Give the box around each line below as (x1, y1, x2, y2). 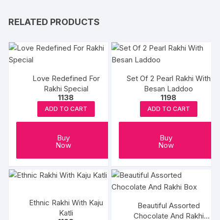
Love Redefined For (32, 73, 100, 83)
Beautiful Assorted (137, 200, 200, 210)
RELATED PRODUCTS (8, 16, 100, 27)
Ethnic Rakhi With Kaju (28, 197, 103, 207)
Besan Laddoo (144, 83, 193, 93)
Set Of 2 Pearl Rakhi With (126, 73, 211, 83)
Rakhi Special (43, 83, 88, 93)
